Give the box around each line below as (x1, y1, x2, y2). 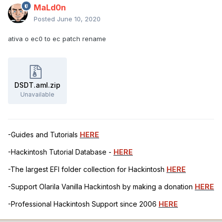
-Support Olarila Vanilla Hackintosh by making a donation (8, 182, 195, 191)
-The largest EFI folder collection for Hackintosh (8, 165, 166, 174)
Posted (34, 15, 57, 23)
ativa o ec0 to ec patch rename (8, 35, 106, 43)
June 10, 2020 (57, 15, 101, 23)
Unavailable (20, 91, 55, 99)
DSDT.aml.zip (14, 81, 60, 90)
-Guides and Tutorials (8, 130, 80, 139)
